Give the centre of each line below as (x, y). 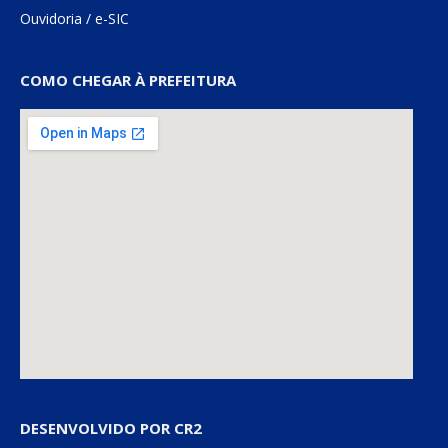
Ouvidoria (51, 19)
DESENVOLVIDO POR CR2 (111, 428)
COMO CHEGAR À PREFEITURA (128, 80)
